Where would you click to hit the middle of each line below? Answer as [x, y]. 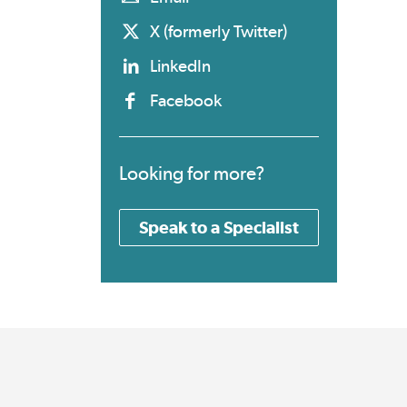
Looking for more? [192, 174]
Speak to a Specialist [219, 228]
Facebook [186, 101]
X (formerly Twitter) [218, 32]
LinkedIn [180, 66]
